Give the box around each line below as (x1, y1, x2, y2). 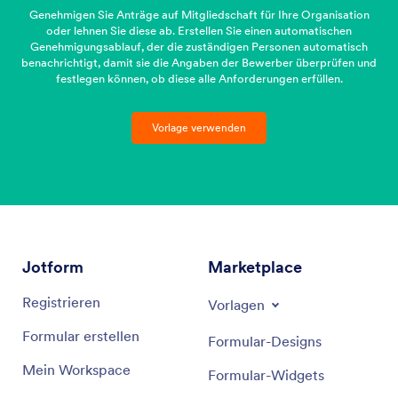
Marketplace (208, 256, 302, 277)
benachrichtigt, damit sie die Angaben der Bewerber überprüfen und (21, 55, 377, 71)
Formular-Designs (208, 331, 322, 350)
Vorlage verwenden (152, 120, 246, 134)
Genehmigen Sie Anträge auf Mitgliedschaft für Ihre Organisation (28, 7, 370, 23)
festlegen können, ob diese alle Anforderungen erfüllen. (55, 71, 343, 87)
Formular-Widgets (208, 365, 324, 384)
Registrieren (22, 292, 100, 311)
